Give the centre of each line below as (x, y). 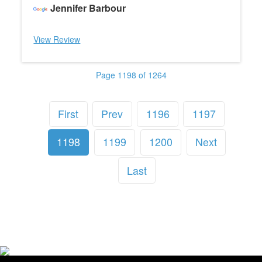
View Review (57, 39)
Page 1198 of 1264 (131, 75)
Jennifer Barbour (88, 8)
